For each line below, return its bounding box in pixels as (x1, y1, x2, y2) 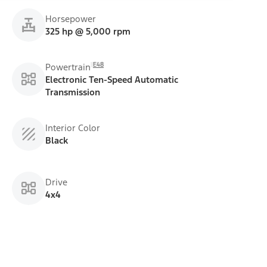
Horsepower (45, 13, 96, 24)
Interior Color (45, 122, 100, 133)
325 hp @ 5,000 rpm (45, 25, 131, 37)
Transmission (45, 86, 100, 98)
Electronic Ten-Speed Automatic (45, 73, 178, 85)
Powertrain (45, 61, 91, 73)
